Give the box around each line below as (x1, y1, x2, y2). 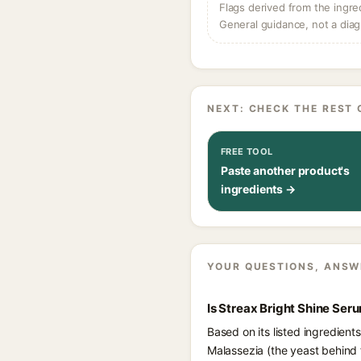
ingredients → (221, 182, 296, 196)
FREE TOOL (221, 146, 273, 157)
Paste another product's (221, 164, 351, 177)
